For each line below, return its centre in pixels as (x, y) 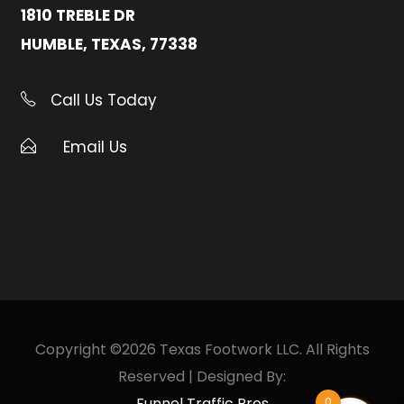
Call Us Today (101, 100)
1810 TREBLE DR (78, 15)
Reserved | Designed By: (202, 376)
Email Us (95, 147)
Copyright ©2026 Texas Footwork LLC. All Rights (202, 349)
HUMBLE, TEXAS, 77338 (109, 44)
